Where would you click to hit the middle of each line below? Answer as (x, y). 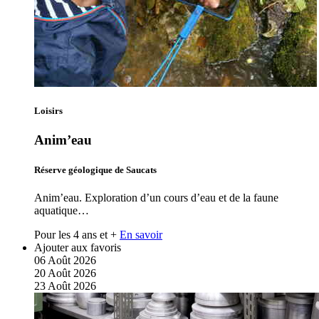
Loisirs (48, 111)
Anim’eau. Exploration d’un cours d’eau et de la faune (156, 197)
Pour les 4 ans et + (75, 234)
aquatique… (62, 210)
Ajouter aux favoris (78, 247)
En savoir (141, 234)
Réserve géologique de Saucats (95, 169)
